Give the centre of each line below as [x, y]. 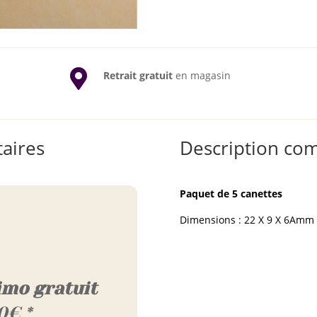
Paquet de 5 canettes [231, 193]
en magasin [201, 76]
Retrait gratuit [138, 76]
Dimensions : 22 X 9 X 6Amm [247, 219]
